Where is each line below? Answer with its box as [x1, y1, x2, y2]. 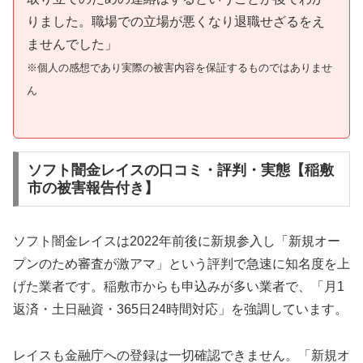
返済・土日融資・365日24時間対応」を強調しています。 [13, 301, 348, 316]
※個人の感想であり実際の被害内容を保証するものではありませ [27, 62, 332, 75]
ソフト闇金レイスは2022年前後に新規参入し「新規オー [13, 233, 340, 248]
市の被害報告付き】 [27, 179, 159, 196]
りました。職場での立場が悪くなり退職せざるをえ [27, 15, 325, 29]
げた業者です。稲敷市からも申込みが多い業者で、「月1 [13, 279, 344, 293]
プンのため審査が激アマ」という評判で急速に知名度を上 [13, 256, 350, 271]
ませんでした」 [27, 37, 117, 52]
